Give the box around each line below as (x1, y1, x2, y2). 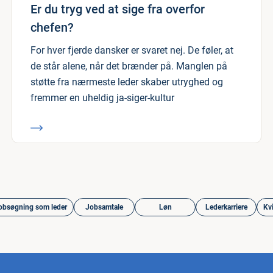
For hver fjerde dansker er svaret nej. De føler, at (30, 44, 233, 56)
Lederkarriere (205, 203, 247, 211)
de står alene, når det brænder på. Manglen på (30, 60, 227, 72)
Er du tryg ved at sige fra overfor (30, 2, 205, 16)
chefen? (30, 20, 74, 35)
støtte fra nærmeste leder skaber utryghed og (30, 76, 223, 88)
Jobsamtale (85, 203, 123, 211)
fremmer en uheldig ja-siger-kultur (30, 92, 174, 104)
